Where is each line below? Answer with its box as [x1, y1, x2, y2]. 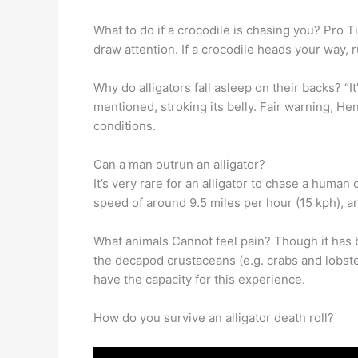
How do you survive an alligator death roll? [93, 310, 334, 325]
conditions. [93, 118, 156, 133]
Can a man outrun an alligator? [93, 157, 265, 172]
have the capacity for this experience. [93, 272, 305, 287]
